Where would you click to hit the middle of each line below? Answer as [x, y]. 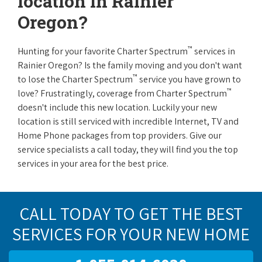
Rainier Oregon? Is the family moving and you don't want [130, 65]
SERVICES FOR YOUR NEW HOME [131, 234]
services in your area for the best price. [93, 163]
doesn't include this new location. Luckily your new [117, 107]
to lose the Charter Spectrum [75, 79]
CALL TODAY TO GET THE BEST [131, 213]
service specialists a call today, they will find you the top [128, 149]
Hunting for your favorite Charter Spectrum [103, 51]
